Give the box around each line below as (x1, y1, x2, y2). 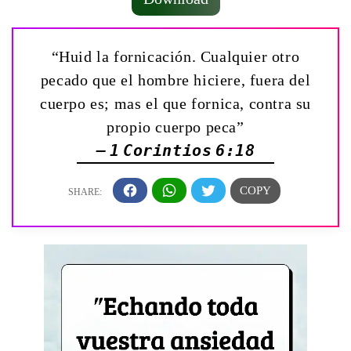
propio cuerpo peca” (107, 118, 244, 136)
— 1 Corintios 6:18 (96, 140, 255, 160)
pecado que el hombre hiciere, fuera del (40, 71, 311, 89)
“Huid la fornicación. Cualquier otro (51, 47, 300, 65)
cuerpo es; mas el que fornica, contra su (39, 94, 311, 112)
